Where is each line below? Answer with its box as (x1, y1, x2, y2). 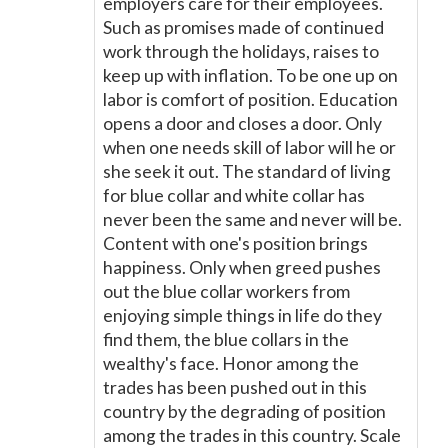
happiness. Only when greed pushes (103, 257, 381, 278)
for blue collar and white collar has (103, 185, 365, 206)
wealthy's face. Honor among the (103, 353, 359, 374)
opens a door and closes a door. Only (103, 113, 382, 134)
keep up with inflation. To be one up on (103, 65, 398, 86)
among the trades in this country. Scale (103, 425, 401, 446)
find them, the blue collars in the (103, 329, 349, 350)
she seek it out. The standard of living (103, 161, 391, 182)
